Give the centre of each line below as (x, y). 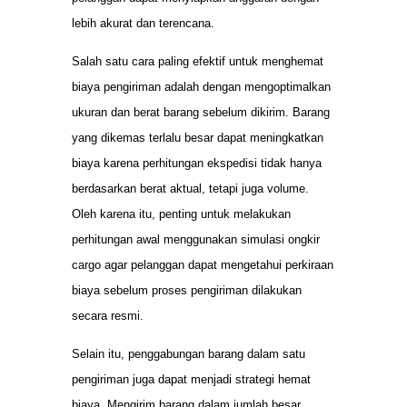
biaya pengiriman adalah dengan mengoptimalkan (201, 87)
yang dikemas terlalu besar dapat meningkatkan (198, 138)
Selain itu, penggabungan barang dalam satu (189, 354)
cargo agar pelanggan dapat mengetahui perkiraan (203, 265)
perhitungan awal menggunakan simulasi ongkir (196, 240)
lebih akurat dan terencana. (143, 23)
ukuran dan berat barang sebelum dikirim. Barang (201, 113)
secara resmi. (108, 316)
